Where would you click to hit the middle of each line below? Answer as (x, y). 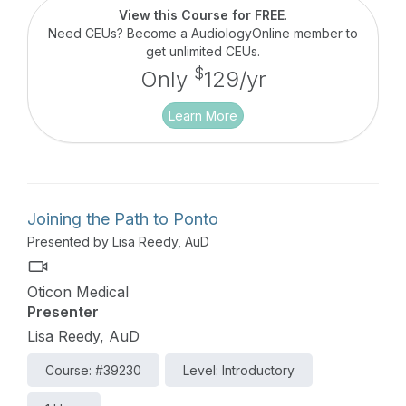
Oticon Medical (78, 292)
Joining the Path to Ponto (123, 219)
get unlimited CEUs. (203, 52)
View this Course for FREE (202, 15)
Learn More (203, 116)
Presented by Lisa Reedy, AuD (118, 242)
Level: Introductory (239, 371)
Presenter (63, 312)
